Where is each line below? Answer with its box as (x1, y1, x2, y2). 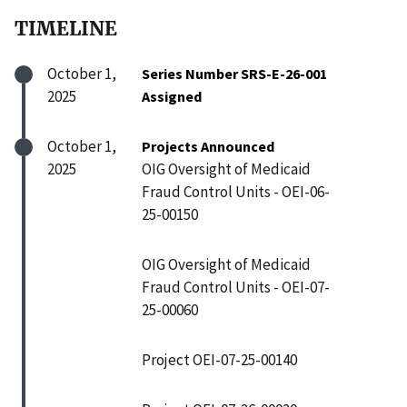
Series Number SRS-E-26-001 (142, 64, 327, 83)
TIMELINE (15, 15, 117, 41)
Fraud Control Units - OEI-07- (142, 276, 330, 297)
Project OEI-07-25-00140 (142, 349, 297, 370)
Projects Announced (142, 136, 274, 155)
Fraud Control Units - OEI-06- (142, 181, 330, 202)
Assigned (142, 86, 202, 105)
